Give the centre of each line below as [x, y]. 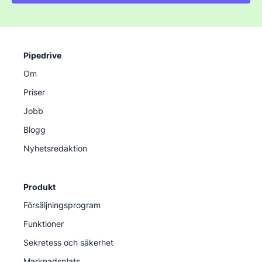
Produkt [39, 187]
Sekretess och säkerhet [68, 242]
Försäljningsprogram [62, 205]
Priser [34, 92]
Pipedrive [42, 55]
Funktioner [44, 223]
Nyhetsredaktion [55, 148]
